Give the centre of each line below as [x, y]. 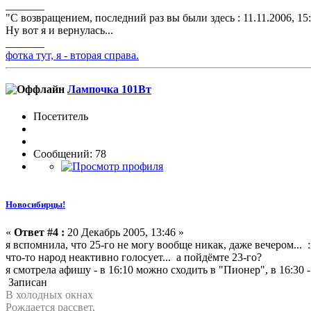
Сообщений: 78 [70, 154]
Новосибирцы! [35, 205]
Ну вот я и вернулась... [59, 30]
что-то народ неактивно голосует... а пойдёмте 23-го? [134, 257]
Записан [26, 282]
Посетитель [61, 117]
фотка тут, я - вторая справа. [72, 55]
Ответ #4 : [39, 232]
